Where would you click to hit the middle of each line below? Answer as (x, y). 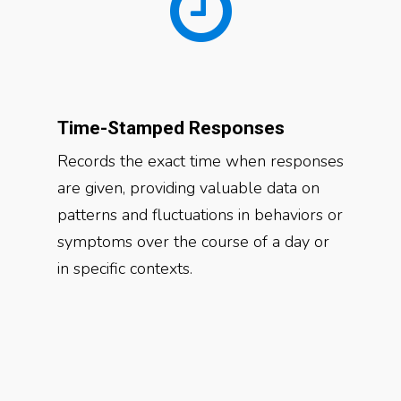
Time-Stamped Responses (171, 128)
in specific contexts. (125, 269)
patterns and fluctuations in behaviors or (200, 215)
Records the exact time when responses (200, 161)
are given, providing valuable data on (188, 188)
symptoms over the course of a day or (193, 242)
